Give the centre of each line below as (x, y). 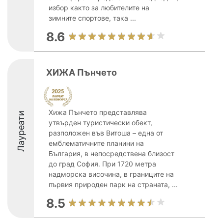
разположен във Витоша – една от (106, 133)
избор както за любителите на (99, 8)
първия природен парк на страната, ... (113, 184)
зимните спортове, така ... (92, 18)
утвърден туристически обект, (100, 123)
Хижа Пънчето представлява (98, 112)
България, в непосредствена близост (111, 153)
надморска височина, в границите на (111, 174)
